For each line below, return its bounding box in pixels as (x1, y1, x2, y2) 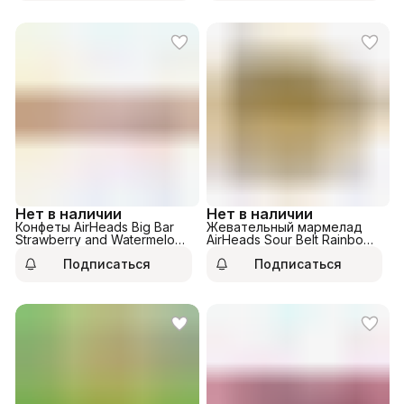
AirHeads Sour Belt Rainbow (206, 231, 373, 247)
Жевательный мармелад (206, 218, 363, 234)
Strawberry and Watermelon (15, 231, 182, 247)
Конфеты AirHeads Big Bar (15, 218, 174, 234)
